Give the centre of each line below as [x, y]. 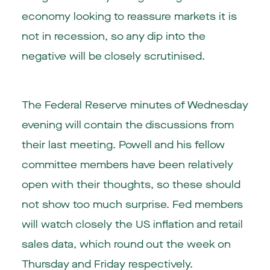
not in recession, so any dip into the [113, 37]
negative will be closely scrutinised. [113, 57]
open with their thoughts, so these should [131, 184]
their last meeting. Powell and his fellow [123, 145]
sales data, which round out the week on [126, 244]
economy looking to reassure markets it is [129, 17]
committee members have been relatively [127, 165]
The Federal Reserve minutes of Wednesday [135, 105]
